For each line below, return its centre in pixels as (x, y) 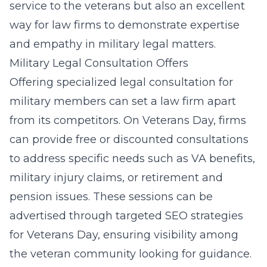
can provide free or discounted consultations (129, 139)
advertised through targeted (87, 216)
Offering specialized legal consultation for (121, 82)
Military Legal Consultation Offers (99, 63)
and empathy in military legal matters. (113, 44)
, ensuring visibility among (168, 235)
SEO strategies (204, 216)
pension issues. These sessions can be (111, 197)
